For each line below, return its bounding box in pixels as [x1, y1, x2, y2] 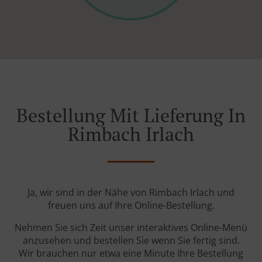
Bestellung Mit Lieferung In [16, 103, 246, 128]
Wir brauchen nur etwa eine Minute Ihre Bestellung [19, 247, 243, 260]
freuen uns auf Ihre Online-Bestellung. [47, 199, 215, 212]
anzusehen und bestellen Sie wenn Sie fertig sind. [22, 234, 240, 247]
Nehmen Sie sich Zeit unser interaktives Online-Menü [15, 221, 247, 235]
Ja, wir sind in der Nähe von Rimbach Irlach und [27, 186, 235, 199]
